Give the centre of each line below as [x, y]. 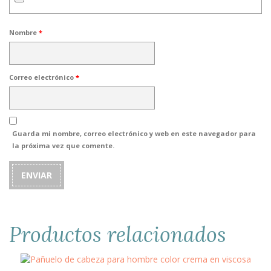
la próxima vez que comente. [63, 146]
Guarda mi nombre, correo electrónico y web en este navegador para [134, 134]
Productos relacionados [118, 235]
